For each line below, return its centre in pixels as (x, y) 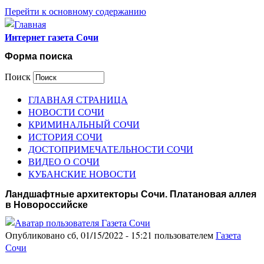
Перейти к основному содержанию (75, 11)
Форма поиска (39, 57)
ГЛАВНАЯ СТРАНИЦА (78, 99)
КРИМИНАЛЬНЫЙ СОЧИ (84, 124)
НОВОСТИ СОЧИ (66, 111)
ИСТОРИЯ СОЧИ (65, 136)
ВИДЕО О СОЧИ (64, 161)
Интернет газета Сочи (52, 37)
